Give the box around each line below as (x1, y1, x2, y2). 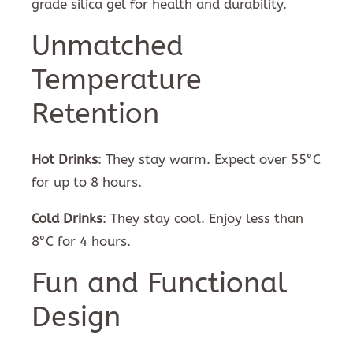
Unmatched (32, 29, 184, 63)
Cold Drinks (32, 210, 102, 226)
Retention (32, 97, 159, 131)
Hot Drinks (32, 150, 98, 167)
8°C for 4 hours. (32, 232, 131, 249)
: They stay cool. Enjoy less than (102, 210, 303, 226)
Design (32, 299, 121, 333)
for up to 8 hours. (32, 173, 142, 190)
